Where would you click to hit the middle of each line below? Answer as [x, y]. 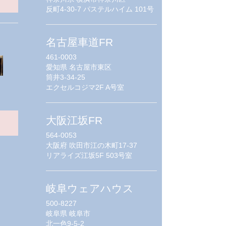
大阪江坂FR [74, 120]
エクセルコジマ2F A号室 [85, 87]
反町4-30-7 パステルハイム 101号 [100, 9]
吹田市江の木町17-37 [103, 145]
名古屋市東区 [90, 67]
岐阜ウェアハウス [90, 188]
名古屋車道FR [79, 42]
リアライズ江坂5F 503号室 [89, 155]
